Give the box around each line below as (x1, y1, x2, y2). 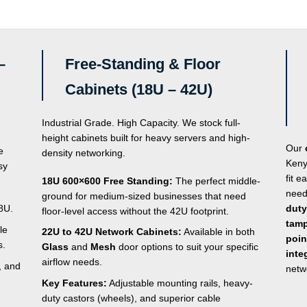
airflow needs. (41, 256, 102, 268)
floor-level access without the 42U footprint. (41, 205, 229, 217)
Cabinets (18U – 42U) (64, 81, 212, 99)
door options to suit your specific (115, 241, 258, 253)
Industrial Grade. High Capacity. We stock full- (41, 117, 241, 129)
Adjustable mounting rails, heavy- (106, 278, 253, 289)
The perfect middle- (172, 175, 260, 186)
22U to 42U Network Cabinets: (41, 226, 182, 238)
